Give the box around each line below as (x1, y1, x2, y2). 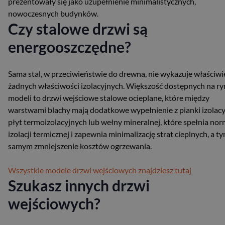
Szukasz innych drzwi (8, 176, 150, 194)
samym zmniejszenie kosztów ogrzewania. (8, 141, 152, 151)
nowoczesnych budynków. (8, 8, 98, 18)
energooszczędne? (8, 37, 131, 56)
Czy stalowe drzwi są (8, 19, 148, 38)
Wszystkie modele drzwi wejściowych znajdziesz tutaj (8, 165, 191, 175)
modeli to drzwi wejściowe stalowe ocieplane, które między (8, 92, 209, 102)
